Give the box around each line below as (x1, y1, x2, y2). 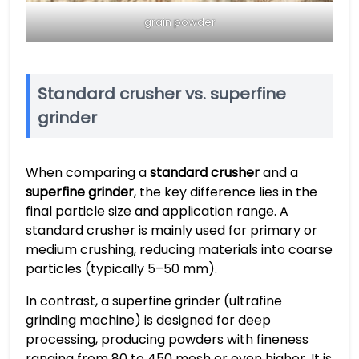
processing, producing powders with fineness (26, 329, 309, 349)
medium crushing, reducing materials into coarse (26, 240, 333, 259)
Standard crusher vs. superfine (38, 82, 286, 105)
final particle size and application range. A (26, 201, 288, 220)
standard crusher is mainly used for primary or (26, 220, 317, 240)
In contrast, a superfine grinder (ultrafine (26, 291, 282, 310)
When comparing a (26, 163, 150, 182)
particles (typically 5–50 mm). (26, 259, 217, 278)
